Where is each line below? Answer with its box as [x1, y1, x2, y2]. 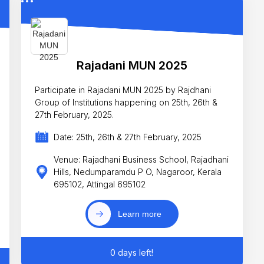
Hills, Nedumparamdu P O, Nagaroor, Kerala [54, 167, 222, 177]
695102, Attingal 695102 [54, 179, 146, 190]
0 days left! [110, 247, 154, 258]
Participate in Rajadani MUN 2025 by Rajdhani [35, 84, 212, 95]
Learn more [118, 209, 162, 219]
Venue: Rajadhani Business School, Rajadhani [54, 154, 229, 165]
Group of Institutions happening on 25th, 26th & [35, 97, 218, 107]
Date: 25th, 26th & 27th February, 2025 [54, 132, 202, 143]
